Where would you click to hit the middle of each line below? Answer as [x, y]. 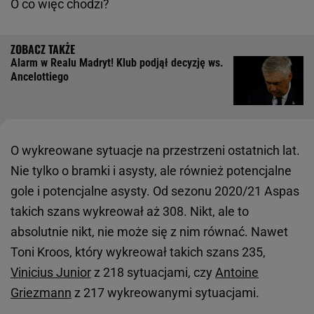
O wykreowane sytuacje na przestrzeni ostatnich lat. [155, 151]
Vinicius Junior [51, 273]
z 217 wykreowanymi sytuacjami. [167, 293]
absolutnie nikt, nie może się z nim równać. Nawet [149, 232]
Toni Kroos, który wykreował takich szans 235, [138, 252]
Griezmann [41, 293]
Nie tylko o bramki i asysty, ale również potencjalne [151, 171]
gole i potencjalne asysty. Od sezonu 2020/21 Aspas [155, 191]
